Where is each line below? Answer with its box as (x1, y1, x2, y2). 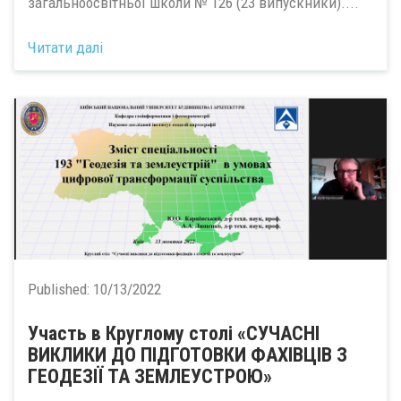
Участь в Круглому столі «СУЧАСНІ (28, 322, 320, 345)
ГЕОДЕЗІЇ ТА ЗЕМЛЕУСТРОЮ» (28, 365, 272, 388)
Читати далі (28, 38, 103, 56)
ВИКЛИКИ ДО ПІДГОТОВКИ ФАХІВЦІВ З (28, 344, 347, 366)
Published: (28, 280, 93, 298)
